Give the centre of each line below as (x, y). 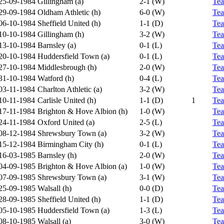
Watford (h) (56, 78)
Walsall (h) (54, 188)
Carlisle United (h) (67, 100)
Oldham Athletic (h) (69, 12)
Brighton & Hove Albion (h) (82, 111)
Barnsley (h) (57, 155)
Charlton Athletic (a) (70, 89)
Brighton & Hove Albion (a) (82, 166)
